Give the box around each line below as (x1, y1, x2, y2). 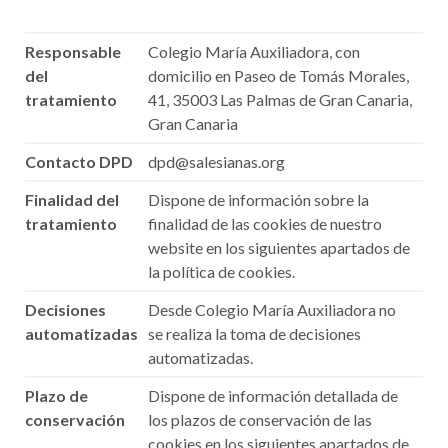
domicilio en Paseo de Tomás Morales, (148, 66, 409, 85)
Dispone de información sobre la (148, 190, 369, 209)
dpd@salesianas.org (148, 152, 285, 171)
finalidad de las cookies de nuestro (148, 214, 382, 233)
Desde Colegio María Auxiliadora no (148, 300, 396, 319)
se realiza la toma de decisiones (148, 324, 361, 343)
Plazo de (25, 386, 88, 405)
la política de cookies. (148, 262, 295, 281)
